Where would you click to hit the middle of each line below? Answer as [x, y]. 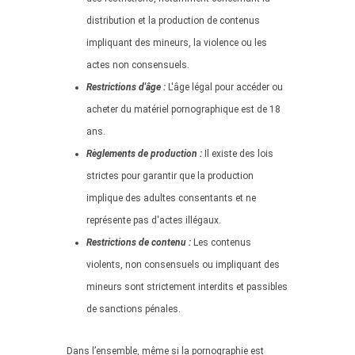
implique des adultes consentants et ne [171, 198]
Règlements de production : [144, 154]
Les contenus [221, 242]
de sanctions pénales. [134, 309]
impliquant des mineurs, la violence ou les [177, 43]
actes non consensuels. [138, 65]
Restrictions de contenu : [139, 242]
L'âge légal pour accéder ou [224, 87]
